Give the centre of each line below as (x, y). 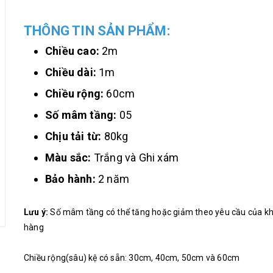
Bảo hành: (70, 179)
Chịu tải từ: (73, 136)
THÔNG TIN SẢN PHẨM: (97, 31)
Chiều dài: (71, 72)
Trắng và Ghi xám (135, 158)
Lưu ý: (36, 212)
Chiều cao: (72, 51)
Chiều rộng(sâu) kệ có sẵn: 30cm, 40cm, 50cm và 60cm (133, 258)
